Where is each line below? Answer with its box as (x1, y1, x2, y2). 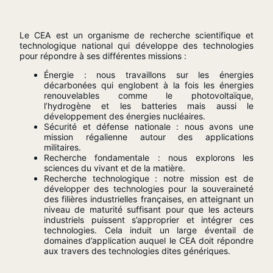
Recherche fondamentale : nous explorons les (44, 152, 253, 163)
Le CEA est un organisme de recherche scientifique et (19, 30, 253, 40)
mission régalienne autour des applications (44, 132, 253, 142)
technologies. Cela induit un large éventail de (44, 225, 253, 235)
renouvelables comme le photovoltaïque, (44, 90, 253, 101)
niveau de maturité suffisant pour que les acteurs (44, 204, 253, 214)
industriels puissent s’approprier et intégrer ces (44, 214, 253, 225)
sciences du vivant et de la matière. (44, 163, 188, 173)
